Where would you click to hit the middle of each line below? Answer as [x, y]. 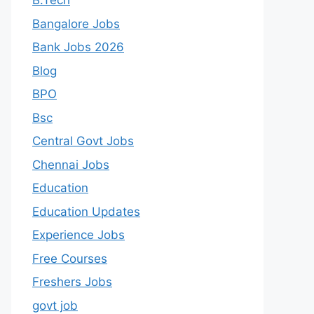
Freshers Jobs [72, 282]
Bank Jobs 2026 [78, 47]
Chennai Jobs [71, 164]
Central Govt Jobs [83, 141]
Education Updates [86, 211]
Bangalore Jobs [76, 23]
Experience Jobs [78, 235]
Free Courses [70, 258]
